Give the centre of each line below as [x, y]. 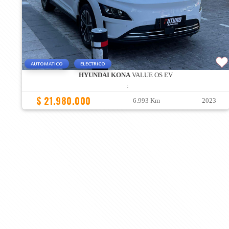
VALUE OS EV [152, 75]
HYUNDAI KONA [105, 75]
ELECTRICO [93, 64]
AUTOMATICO [47, 64]
